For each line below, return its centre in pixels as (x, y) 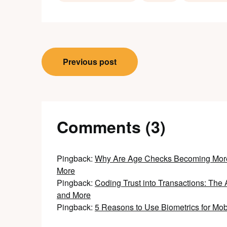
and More (74, 195)
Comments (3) (111, 127)
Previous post (90, 62)
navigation (82, 78)
